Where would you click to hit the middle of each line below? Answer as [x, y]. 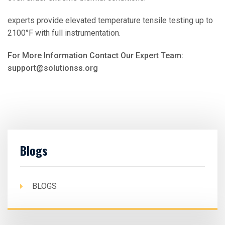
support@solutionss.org [53, 68]
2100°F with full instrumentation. [64, 33]
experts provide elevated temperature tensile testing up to [110, 20]
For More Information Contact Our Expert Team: [95, 55]
